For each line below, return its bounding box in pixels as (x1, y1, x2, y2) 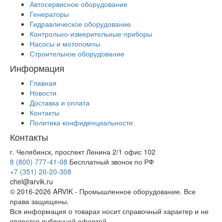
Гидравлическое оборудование (30, 19, 131, 29)
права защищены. (10, 196, 69, 207)
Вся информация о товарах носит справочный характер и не (10, 206, 209, 217)
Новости (30, 88, 56, 98)
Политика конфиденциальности (30, 117, 133, 128)
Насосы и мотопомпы (30, 39, 100, 49)
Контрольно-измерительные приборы (30, 29, 152, 39)
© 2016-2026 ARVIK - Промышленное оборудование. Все (10, 186, 196, 197)
